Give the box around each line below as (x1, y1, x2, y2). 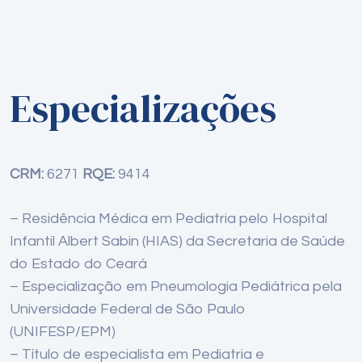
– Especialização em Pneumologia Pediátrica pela (10, 279, 342, 295)
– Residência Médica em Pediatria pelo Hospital (10, 211, 327, 227)
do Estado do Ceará (10, 256, 147, 272)
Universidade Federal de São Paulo (10, 301, 246, 318)
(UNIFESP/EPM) (10, 324, 116, 340)
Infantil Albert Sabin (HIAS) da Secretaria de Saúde (10, 234, 345, 250)
